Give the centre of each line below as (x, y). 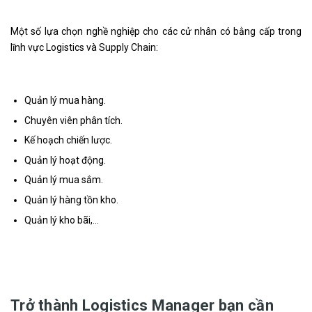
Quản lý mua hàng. (65, 100)
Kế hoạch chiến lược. (68, 140)
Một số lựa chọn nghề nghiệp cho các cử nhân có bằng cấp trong (156, 31)
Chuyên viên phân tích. (73, 120)
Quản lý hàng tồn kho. (71, 200)
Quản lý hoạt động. (65, 160)
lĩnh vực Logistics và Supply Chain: (84, 47)
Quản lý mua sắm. (64, 180)
